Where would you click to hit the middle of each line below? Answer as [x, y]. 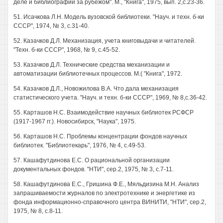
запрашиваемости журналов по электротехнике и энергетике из [104, 193]
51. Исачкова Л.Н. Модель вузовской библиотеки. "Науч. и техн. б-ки [109, 17]
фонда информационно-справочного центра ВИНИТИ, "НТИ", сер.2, [110, 202]
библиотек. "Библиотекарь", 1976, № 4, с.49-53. [80, 145]
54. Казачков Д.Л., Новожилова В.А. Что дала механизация [96, 89]
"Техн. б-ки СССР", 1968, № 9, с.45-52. [67, 50]
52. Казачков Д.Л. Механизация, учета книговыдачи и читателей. [105, 41]
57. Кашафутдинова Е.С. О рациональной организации [92, 160]
